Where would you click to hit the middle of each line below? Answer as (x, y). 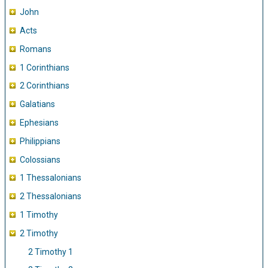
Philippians (40, 141)
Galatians (37, 104)
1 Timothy (39, 214)
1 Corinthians (45, 67)
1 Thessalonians (51, 178)
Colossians (40, 159)
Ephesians (39, 122)
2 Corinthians (45, 86)
